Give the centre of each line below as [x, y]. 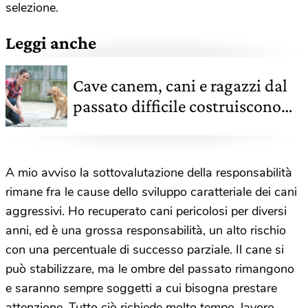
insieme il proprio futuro [160, 126]
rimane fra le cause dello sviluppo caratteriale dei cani [151, 191]
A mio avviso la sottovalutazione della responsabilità [149, 172]
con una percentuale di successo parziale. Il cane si [145, 249]
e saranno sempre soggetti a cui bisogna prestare [141, 288]
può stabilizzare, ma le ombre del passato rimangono [150, 268]
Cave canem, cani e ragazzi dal [180, 85]
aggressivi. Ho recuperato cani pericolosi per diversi [146, 211]
